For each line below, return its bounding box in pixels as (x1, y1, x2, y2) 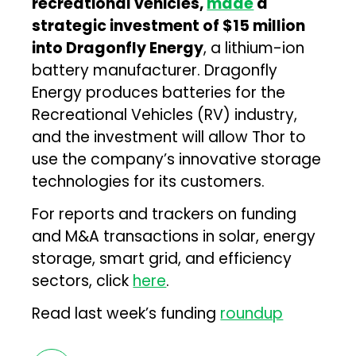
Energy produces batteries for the (32, 81, 286, 103)
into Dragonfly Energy (32, 37, 204, 59)
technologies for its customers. (32, 170, 265, 192)
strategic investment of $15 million (32, 14, 306, 37)
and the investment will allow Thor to (32, 126, 307, 148)
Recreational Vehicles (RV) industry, (32, 103, 298, 126)
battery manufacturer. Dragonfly (32, 59, 278, 81)
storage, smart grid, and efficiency (32, 247, 292, 269)
